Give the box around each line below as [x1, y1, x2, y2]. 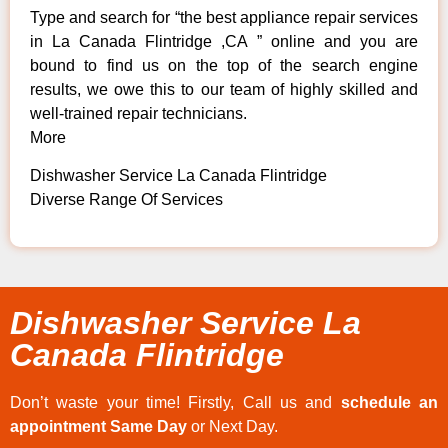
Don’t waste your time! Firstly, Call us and [10, 393, 341, 411]
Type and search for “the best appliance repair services [30, 8, 418, 26]
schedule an [340, 393, 439, 411]
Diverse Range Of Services [30, 191, 223, 209]
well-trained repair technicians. [30, 104, 247, 122]
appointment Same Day [10, 417, 187, 435]
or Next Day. [187, 417, 278, 435]
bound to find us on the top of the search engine [30, 56, 418, 74]
